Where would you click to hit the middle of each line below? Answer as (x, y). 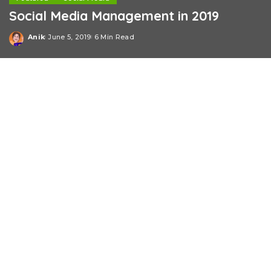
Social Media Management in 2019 (114, 15)
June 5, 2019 (70, 37)
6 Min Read (114, 37)
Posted (42, 41)
